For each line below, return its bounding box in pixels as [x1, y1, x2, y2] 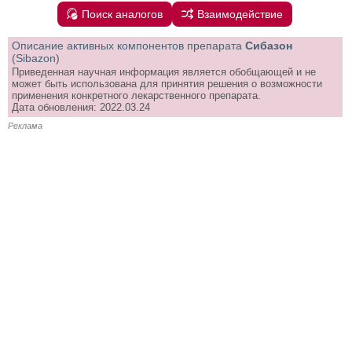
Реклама [8, 120, 42, 130]
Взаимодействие [197, 7, 284, 20]
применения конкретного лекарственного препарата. [12, 89, 261, 101]
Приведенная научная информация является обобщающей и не [12, 65, 316, 78]
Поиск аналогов [82, 7, 163, 20]
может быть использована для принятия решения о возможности [12, 77, 322, 90]
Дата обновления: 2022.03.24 [12, 101, 150, 113]
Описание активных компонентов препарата [12, 38, 242, 52]
